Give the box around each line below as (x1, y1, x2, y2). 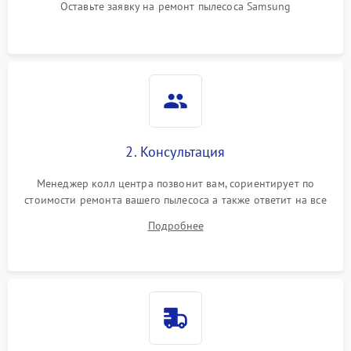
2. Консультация (125, 143, 226, 161)
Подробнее (147, 219, 204, 233)
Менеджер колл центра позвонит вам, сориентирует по (36, 176, 315, 190)
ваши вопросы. (139, 209, 212, 223)
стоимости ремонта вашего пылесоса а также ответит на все (24, 193, 327, 207)
